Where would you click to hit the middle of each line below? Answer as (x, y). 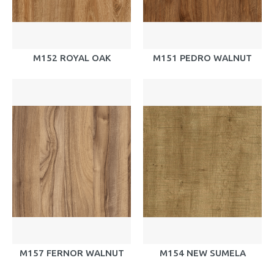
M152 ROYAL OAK (72, 58)
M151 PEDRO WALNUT (202, 58)
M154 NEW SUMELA (202, 253)
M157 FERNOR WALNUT (72, 253)
